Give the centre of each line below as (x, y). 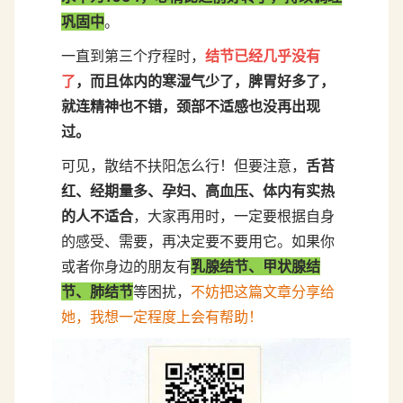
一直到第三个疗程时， (133, 56)
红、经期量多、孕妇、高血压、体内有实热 (198, 191)
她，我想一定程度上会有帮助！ (162, 317)
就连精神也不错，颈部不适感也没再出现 (191, 107)
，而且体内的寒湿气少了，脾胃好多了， (205, 81)
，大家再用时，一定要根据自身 (234, 216)
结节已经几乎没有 (263, 56)
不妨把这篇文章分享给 (263, 292)
